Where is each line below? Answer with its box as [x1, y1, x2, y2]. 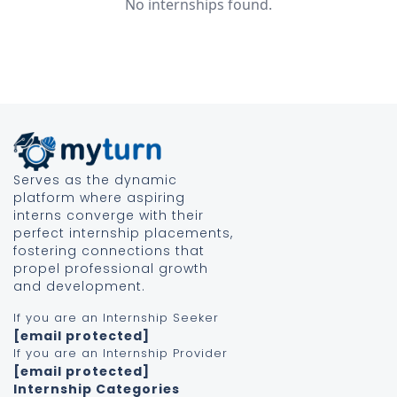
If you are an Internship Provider [13, 344, 228, 362]
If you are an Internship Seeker [13, 308, 219, 326]
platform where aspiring [13, 188, 185, 206]
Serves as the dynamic [13, 170, 177, 189]
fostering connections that [13, 241, 205, 260]
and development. [13, 276, 145, 295]
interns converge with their [13, 206, 204, 224]
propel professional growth [13, 259, 208, 277]
